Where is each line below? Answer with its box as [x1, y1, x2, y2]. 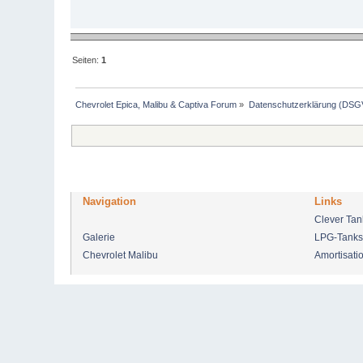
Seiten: [72, 54, 102, 65]
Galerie [83, 231, 116, 243]
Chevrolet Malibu [83, 249, 159, 261]
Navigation [83, 194, 137, 207]
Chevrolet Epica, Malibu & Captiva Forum [75, 99, 237, 109]
